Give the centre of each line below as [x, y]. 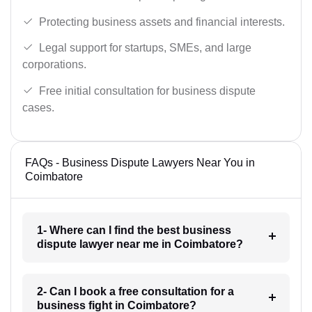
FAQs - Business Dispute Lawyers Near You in [140, 162]
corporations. [54, 65]
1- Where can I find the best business [134, 230]
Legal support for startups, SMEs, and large [145, 48]
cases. [38, 107]
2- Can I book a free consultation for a [135, 291]
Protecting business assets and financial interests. [162, 22]
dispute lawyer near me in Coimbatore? [140, 244]
